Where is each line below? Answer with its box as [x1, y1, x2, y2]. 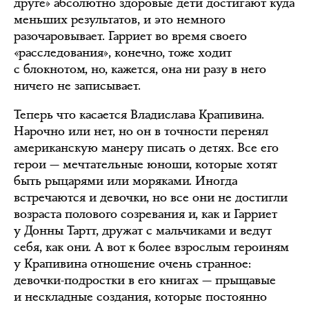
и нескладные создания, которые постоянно [14, 288, 267, 305]
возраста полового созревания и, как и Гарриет [14, 206, 277, 222]
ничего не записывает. [14, 77, 141, 94]
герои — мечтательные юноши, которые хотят [14, 156, 277, 172]
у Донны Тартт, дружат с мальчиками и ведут [14, 222, 272, 239]
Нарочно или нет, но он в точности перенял [14, 123, 268, 139]
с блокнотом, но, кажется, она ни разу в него [14, 61, 266, 77]
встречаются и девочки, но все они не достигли [14, 189, 288, 206]
